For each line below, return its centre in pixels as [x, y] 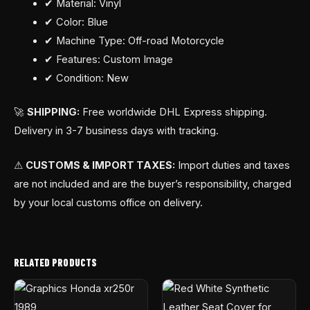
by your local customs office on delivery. [108, 203]
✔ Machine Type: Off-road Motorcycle [134, 41]
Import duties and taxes [232, 166]
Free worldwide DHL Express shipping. [173, 112]
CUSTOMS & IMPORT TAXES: [100, 166]
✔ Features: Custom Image [108, 60]
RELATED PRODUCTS [56, 262]
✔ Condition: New [86, 79]
